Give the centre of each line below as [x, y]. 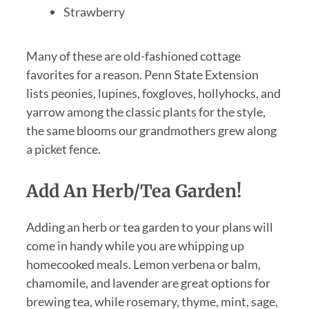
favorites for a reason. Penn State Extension [142, 75]
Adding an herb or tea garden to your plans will [149, 227]
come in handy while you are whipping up [135, 246]
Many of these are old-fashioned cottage [133, 56]
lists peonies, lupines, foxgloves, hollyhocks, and [153, 93]
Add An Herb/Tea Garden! [133, 191]
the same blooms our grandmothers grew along [151, 131]
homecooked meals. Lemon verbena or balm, [143, 265]
